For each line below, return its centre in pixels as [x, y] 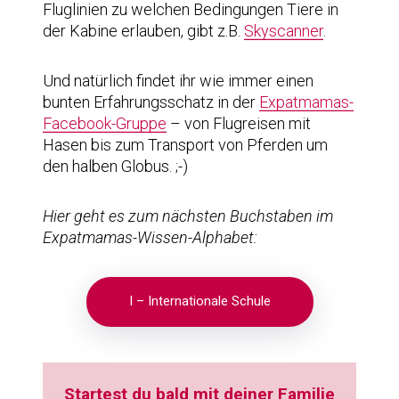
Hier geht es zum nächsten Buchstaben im [188, 216]
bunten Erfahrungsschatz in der [151, 102]
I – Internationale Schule [199, 301]
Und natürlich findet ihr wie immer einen [178, 80]
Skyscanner [284, 30]
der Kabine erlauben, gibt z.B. [143, 30]
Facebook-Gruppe [105, 123]
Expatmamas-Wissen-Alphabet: [150, 237]
